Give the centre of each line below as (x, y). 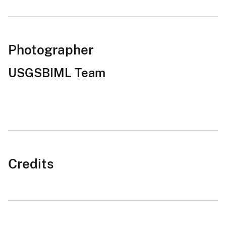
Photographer (51, 49)
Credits (31, 163)
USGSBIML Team (57, 72)
